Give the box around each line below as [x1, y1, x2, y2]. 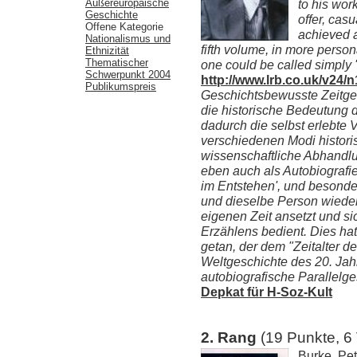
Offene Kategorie [85, 20, 163, 33]
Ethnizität [85, 44, 129, 57]
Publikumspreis [85, 80, 156, 92]
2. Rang [201, 328, 261, 346]
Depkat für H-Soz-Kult [201, 284, 332, 299]
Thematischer [85, 56, 148, 69]
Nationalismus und [85, 32, 171, 45]
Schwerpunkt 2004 [85, 68, 171, 80]
